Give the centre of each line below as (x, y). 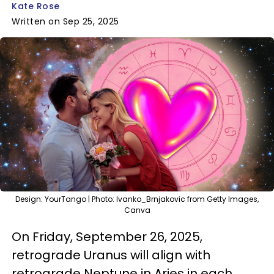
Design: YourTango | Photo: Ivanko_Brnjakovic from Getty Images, (137, 199)
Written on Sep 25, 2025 (65, 21)
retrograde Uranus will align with (111, 255)
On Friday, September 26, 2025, (107, 237)
